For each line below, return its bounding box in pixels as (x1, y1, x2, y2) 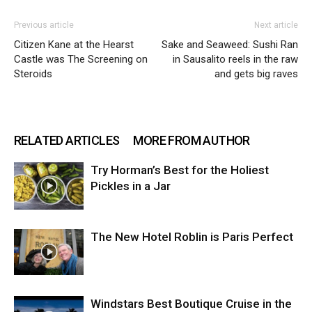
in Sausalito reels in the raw (173, 52, 298, 65)
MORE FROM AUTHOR (133, 132, 250, 148)
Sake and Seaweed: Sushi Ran (162, 38, 298, 51)
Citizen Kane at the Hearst (14, 38, 134, 51)
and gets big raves (214, 67, 298, 80)
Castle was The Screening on (14, 52, 148, 65)
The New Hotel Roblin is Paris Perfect (91, 229, 293, 244)
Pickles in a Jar (91, 178, 171, 193)
